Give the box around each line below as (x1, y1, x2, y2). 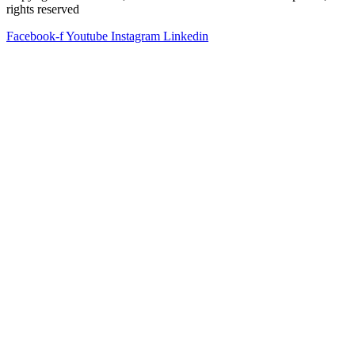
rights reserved (6, 2, 79, 16)
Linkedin (163, 29, 208, 43)
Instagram (111, 29, 160, 43)
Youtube (66, 29, 108, 43)
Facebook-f (6, 29, 63, 43)
